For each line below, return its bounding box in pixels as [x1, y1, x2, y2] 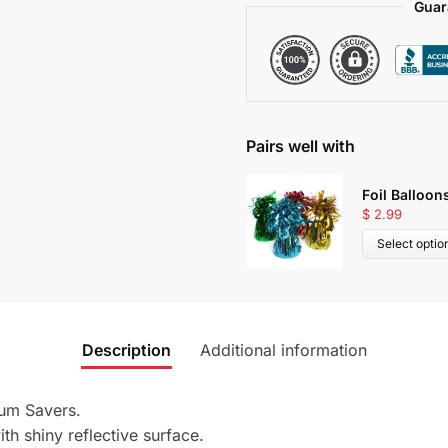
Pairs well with [245, 135, 355, 156]
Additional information [199, 339, 367, 360]
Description [81, 339, 171, 360]
